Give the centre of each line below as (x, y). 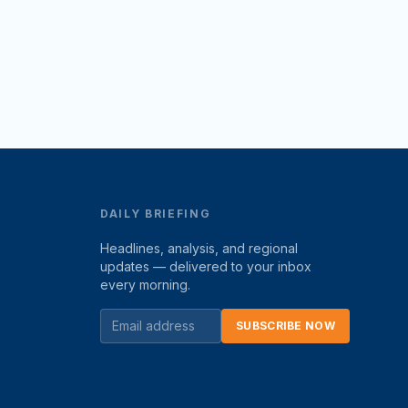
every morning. (145, 285)
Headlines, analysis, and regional (199, 248)
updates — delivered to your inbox (206, 266)
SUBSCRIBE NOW (286, 326)
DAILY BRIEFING (156, 214)
